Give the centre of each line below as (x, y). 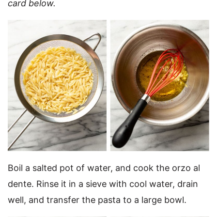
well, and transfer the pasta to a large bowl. (97, 200)
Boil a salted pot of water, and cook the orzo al (104, 168)
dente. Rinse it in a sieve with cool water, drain (103, 184)
